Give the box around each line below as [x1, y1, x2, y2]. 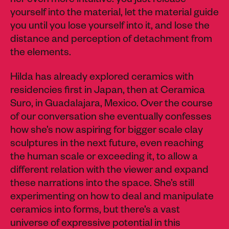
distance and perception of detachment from [10, 34, 212, 46]
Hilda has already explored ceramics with [10, 72, 194, 84]
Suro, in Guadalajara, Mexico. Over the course [10, 99, 213, 110]
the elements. [10, 48, 73, 59]
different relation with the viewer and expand [10, 165, 209, 177]
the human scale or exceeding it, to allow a [10, 152, 198, 164]
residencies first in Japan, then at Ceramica [10, 85, 205, 97]
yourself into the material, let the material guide [10, 8, 219, 19]
